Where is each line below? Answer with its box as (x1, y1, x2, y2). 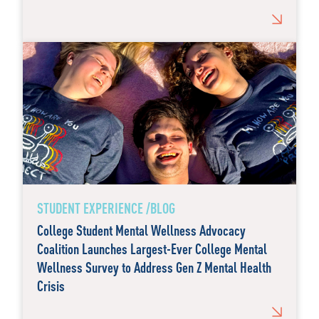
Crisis (37, 276, 65, 295)
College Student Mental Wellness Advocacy (37, 221, 246, 239)
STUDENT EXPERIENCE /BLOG (37, 199, 175, 217)
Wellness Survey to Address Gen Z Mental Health (37, 258, 271, 276)
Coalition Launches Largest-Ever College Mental (37, 239, 267, 258)
